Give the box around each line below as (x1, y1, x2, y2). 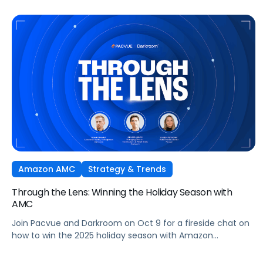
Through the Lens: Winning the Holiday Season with (12, 186, 232, 200)
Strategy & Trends (88, 163, 166, 176)
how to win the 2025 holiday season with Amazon (12, 230, 213, 242)
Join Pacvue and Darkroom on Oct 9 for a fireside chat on (12, 217, 249, 230)
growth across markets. (12, 5, 112, 18)
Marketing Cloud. (12, 242, 80, 254)
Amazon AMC (18, 163, 75, 176)
